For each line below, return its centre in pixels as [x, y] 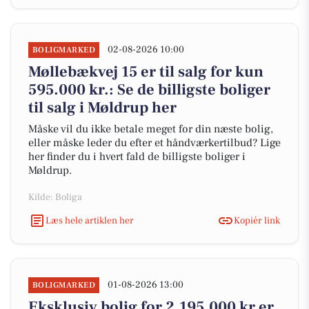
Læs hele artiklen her [90, 220]
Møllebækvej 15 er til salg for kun [146, 72]
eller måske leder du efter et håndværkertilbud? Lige [154, 143]
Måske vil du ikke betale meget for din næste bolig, [151, 129]
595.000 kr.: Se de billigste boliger [149, 90]
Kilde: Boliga [55, 197]
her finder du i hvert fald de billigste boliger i [137, 157]
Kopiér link [257, 220]
